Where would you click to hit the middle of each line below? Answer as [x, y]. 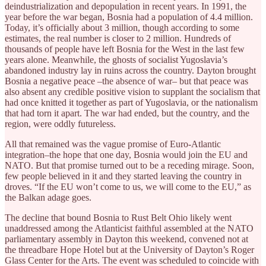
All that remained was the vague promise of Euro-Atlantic [113, 144]
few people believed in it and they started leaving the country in [123, 176]
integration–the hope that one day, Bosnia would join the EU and [126, 154]
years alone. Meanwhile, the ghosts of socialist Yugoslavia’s [116, 59]
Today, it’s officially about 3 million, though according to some [122, 27]
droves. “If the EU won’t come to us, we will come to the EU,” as [128, 186]
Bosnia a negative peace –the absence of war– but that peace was [126, 81]
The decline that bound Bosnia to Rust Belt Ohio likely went [118, 217]
